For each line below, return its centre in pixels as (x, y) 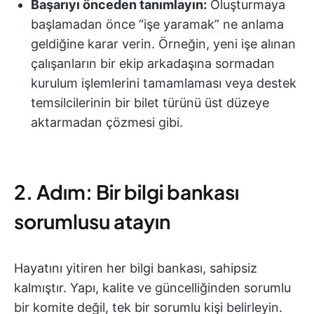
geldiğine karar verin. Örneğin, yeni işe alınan (163, 44)
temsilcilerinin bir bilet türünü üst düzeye (150, 103)
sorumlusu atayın (92, 221)
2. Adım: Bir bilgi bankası (127, 192)
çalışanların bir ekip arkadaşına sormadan (153, 63)
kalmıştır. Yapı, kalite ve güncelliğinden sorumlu (152, 288)
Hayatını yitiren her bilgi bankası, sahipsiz (136, 268)
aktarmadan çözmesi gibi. (107, 122)
